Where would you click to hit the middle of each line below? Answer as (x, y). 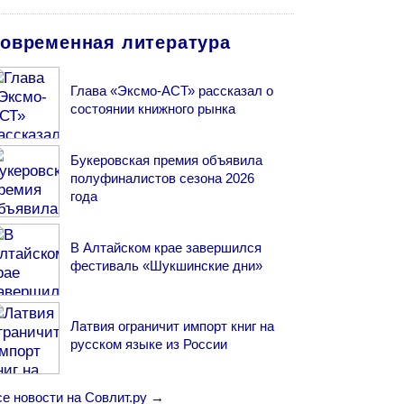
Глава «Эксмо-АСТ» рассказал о (172, 91)
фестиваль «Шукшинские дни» (167, 266)
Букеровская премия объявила (167, 161)
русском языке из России (149, 344)
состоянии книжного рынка (153, 109)
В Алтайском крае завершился (166, 248)
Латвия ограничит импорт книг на (173, 326)
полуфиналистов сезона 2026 (163, 179)
